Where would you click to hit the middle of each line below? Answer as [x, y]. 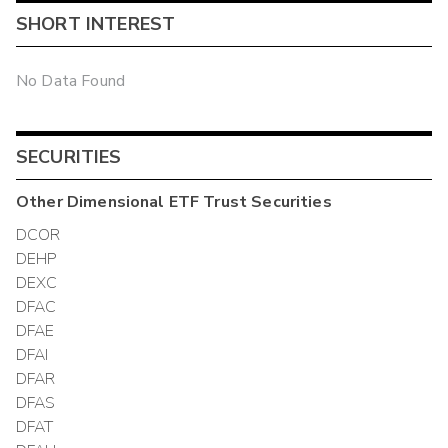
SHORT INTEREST [96, 23]
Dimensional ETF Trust [157, 201]
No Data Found [70, 80]
